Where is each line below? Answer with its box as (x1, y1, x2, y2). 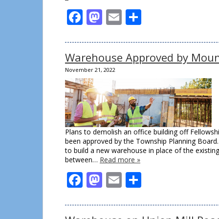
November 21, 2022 (65, 66, 115, 73)
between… (65, 155, 100, 164)
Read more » (100, 155, 140, 164)
